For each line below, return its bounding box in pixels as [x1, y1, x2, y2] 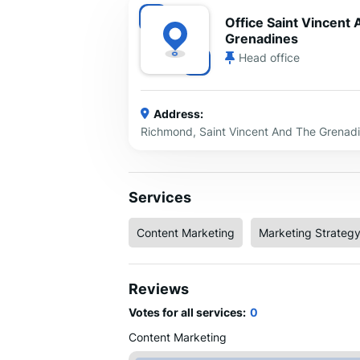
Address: [153, 106, 203, 121]
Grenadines [225, 31, 298, 47]
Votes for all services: [129, 305, 246, 320]
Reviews [129, 280, 189, 298]
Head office [239, 51, 300, 65]
